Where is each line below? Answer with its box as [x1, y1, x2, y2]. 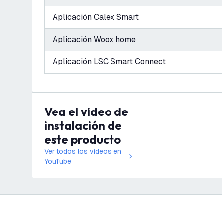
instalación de [44, 118, 122, 133]
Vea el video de [44, 104, 52, 119]
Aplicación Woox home [53, 34, 136, 45]
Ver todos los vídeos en [44, 147, 121, 156]
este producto [44, 132, 121, 147]
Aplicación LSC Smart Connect [53, 56, 166, 67]
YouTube [44, 157, 71, 166]
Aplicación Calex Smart [53, 12, 139, 22]
